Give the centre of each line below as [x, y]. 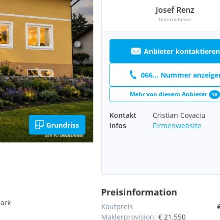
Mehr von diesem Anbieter [168, 94]
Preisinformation [139, 192]
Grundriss [63, 125]
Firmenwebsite [177, 125]
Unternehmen [175, 19]
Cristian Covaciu [179, 115]
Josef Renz [175, 10]
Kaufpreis [117, 206]
